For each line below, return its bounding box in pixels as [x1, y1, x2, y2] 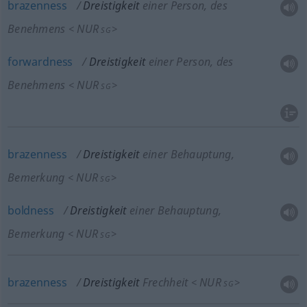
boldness [7, 203, 54, 218]
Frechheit [142, 275, 188, 290]
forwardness [7, 54, 73, 69]
